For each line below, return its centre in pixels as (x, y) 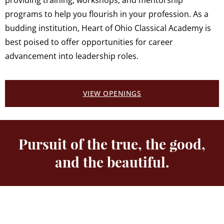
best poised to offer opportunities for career (89, 42)
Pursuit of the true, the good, (112, 144)
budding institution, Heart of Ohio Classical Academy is (108, 28)
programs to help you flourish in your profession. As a (107, 14)
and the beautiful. (112, 162)
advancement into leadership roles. (72, 56)
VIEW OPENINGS (112, 93)
